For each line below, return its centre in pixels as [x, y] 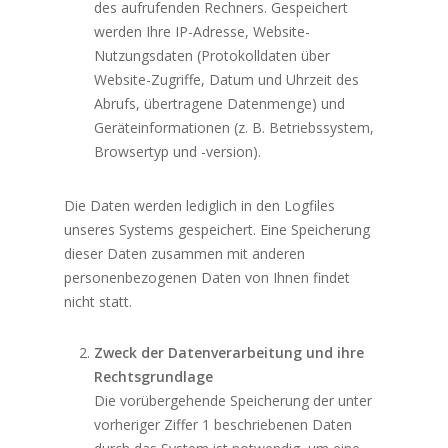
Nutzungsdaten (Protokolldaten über [212, 56]
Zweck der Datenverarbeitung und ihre [229, 353]
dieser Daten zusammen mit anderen [185, 254]
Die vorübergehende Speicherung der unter [233, 401]
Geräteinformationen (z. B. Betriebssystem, [234, 128]
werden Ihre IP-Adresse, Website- [202, 32]
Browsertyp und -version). [178, 152]
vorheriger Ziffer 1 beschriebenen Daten [223, 425]
